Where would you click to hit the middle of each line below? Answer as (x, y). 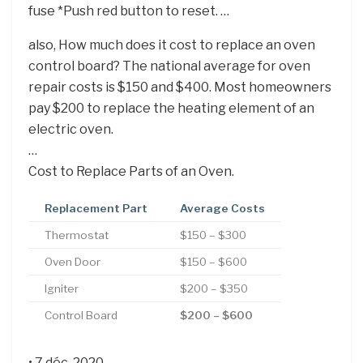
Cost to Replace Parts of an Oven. (131, 171)
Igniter (62, 288)
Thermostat (77, 235)
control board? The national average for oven (169, 66)
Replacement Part (96, 208)
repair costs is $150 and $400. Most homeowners (180, 87)
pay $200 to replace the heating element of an (171, 108)
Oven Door (73, 261)
